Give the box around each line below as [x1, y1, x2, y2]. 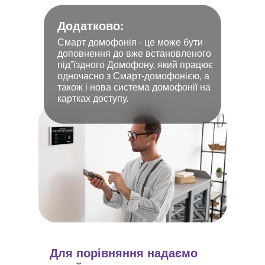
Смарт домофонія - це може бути [57, 37, 203, 47]
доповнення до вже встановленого [57, 49, 211, 59]
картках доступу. [57, 93, 128, 104]
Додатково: [57, 20, 124, 33]
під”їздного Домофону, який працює [57, 60, 213, 70]
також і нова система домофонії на [57, 82, 211, 92]
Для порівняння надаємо [50, 247, 198, 260]
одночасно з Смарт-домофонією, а [57, 71, 209, 81]
